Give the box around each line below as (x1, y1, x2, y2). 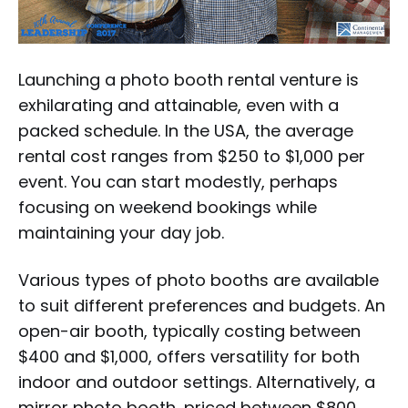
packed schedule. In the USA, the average (18, 119, 353, 143)
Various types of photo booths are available (18, 269, 379, 292)
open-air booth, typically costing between (18, 320, 361, 343)
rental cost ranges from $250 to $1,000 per (18, 145, 365, 168)
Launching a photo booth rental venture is (18, 68, 359, 92)
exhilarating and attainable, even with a (18, 94, 339, 117)
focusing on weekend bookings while (18, 196, 317, 219)
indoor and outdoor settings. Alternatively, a (18, 371, 375, 394)
